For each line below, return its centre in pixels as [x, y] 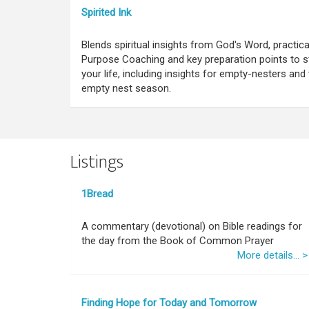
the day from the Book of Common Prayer [178, 241]
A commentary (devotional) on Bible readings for [192, 226]
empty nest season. [126, 88]
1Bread [97, 194]
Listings [97, 162]
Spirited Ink [106, 12]
